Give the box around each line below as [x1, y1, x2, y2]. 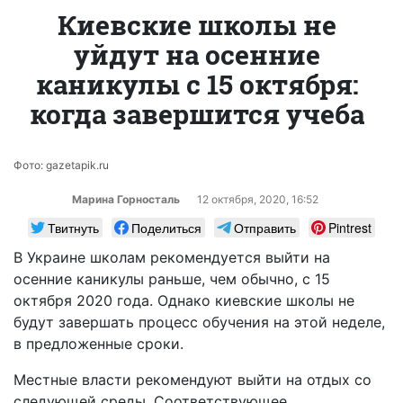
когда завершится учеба [30, 95, 364, 131]
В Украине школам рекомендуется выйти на [13, 247, 330, 266]
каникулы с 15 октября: [35, 66, 359, 102]
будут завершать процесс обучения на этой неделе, [13, 312, 385, 331]
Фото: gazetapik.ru [13, 157, 109, 172]
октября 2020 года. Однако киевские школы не [13, 291, 354, 309]
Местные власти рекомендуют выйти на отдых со [13, 370, 372, 389]
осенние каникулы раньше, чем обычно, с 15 [13, 269, 330, 288]
